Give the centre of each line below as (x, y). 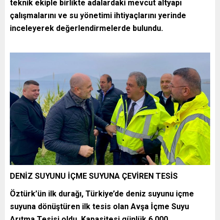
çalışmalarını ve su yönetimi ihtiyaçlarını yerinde (98, 15)
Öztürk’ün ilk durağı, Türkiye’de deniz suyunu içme (102, 193)
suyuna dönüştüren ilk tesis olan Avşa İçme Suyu (99, 206)
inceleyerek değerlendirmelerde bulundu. (86, 28)
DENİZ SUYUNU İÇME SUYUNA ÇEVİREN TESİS (94, 176)
